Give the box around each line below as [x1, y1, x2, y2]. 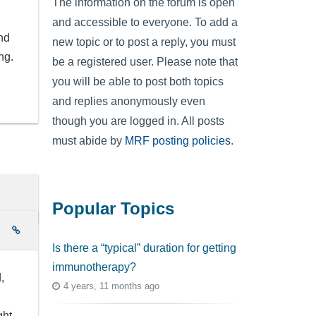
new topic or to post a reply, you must [52, 35, 236, 48]
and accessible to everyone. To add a [52, 16, 238, 28]
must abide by [52, 134, 125, 147]
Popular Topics [52, 199, 174, 219]
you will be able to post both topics [52, 75, 224, 87]
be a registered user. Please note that [52, 55, 238, 68]
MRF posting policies [125, 134, 231, 147]
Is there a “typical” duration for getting [52, 241, 236, 254]
